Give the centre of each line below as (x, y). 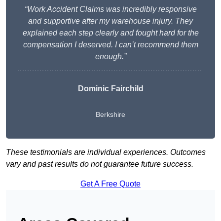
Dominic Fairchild (110, 89)
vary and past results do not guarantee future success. (100, 164)
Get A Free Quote (110, 184)
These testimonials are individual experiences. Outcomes (106, 152)
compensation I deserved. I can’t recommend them (110, 45)
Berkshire (110, 115)
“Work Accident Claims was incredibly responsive (110, 9)
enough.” (110, 57)
